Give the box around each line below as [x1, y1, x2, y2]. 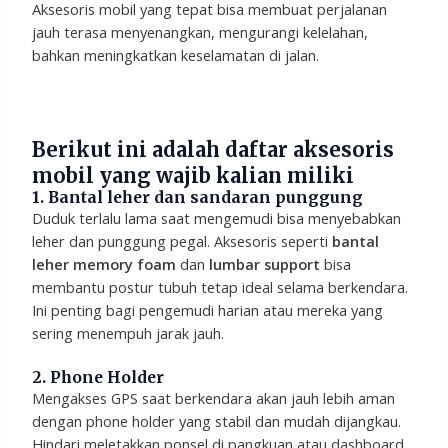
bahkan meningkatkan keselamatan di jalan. [32, 45, 320, 66]
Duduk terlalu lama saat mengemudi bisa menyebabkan [32, 208, 402, 229]
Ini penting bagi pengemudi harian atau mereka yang [32, 300, 384, 321]
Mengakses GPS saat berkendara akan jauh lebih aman [32, 387, 396, 408]
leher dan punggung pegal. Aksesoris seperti [32, 231, 333, 252]
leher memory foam [32, 254, 177, 275]
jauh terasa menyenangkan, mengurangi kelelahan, [32, 22, 369, 43]
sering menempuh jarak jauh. [32, 323, 225, 344]
